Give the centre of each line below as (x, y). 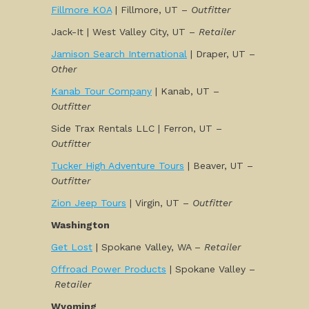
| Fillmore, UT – (151, 10)
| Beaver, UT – (219, 166)
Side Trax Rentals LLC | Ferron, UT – (137, 128)
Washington (80, 225)
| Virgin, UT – (158, 203)
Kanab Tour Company (101, 91)
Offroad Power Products (109, 269)
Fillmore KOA (81, 10)
